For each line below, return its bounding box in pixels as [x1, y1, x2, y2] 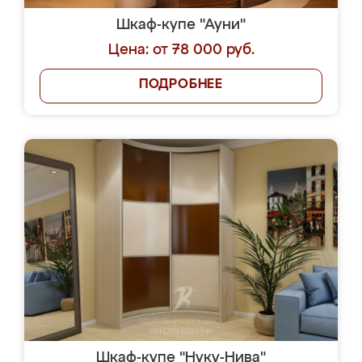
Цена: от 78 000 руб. [107, 43, 255, 57]
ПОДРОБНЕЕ [138, 78, 224, 91]
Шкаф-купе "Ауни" [116, 18, 246, 32]
